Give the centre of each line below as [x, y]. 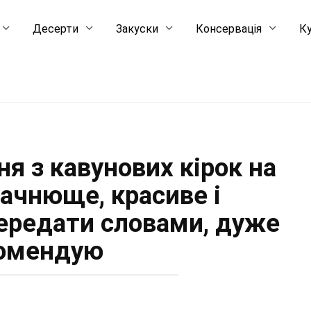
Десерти [56, 29]
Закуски [137, 29]
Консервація [229, 29]
